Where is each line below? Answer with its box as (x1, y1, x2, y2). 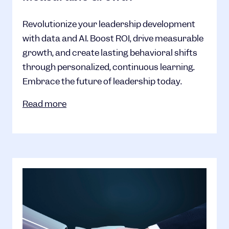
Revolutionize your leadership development (22, 18, 195, 30)
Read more (22, 98, 66, 109)
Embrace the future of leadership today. (22, 76, 182, 87)
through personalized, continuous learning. (22, 61, 195, 73)
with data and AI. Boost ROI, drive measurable (22, 33, 203, 44)
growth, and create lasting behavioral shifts (22, 47, 197, 58)
